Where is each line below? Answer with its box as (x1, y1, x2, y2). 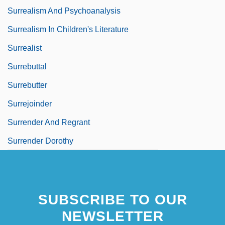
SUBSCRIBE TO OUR (38, 191, 187, 207)
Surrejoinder (8, 99, 52, 108)
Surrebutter (8, 80, 47, 89)
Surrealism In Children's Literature (8, 25, 129, 34)
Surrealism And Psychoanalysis (8, 6, 121, 15)
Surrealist (8, 43, 42, 52)
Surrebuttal (8, 62, 47, 71)
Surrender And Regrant (8, 118, 90, 127)
